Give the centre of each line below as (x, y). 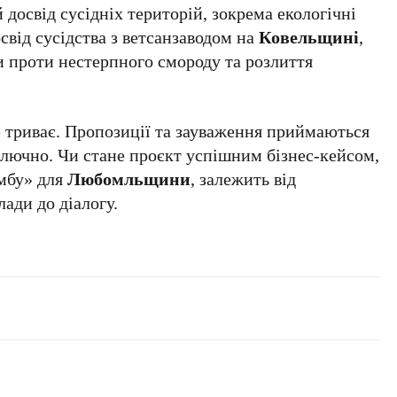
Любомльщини (129, 178)
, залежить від (244, 178)
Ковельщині (309, 36)
